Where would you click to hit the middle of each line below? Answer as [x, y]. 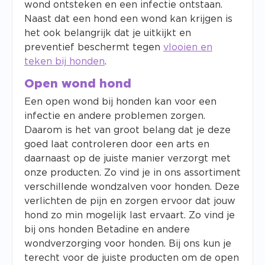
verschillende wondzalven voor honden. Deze [132, 187]
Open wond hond [78, 84]
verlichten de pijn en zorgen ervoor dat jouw [130, 201]
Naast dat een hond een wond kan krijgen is [128, 19]
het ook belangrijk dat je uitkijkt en [108, 33]
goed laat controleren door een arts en [117, 144]
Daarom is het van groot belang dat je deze [127, 130]
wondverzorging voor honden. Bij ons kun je [128, 244]
